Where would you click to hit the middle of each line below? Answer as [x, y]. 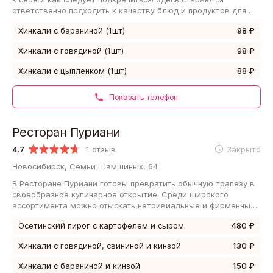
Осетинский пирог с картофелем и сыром [101, 225]
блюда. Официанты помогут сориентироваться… [108, 216]
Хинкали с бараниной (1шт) [72, 30]
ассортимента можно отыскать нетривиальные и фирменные [134, 205]
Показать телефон [142, 97]
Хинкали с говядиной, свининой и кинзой [100, 245]
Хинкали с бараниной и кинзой [79, 265]
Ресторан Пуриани [66, 132]
